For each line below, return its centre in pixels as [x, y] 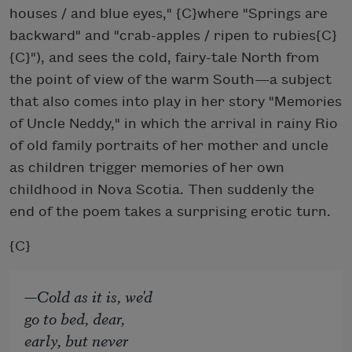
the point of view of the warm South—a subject [170, 79]
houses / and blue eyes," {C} [103, 13]
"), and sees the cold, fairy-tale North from [175, 57]
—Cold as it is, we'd [89, 296]
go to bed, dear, [75, 318]
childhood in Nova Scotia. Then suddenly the [162, 189]
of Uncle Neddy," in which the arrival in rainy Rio [174, 123]
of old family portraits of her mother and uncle [169, 145]
